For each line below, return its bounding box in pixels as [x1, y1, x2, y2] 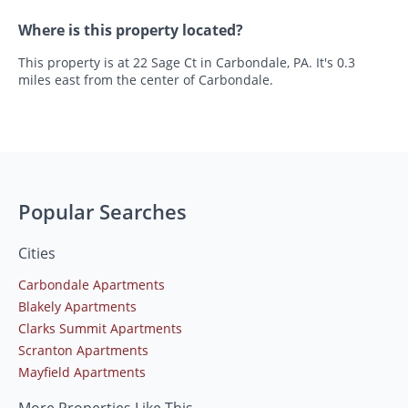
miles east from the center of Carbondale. [18, 71, 273, 89]
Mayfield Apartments [18, 363, 146, 382]
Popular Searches [18, 198, 187, 226]
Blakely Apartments [18, 298, 137, 316]
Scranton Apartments [18, 342, 148, 360]
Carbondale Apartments [18, 276, 165, 294]
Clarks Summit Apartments [18, 320, 182, 338]
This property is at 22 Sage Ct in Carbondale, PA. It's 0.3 [18, 54, 355, 72]
